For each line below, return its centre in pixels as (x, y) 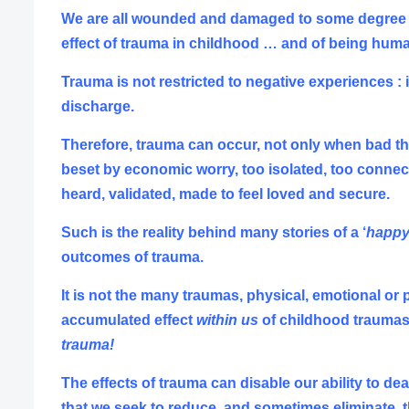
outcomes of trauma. (132, 257)
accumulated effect (129, 320)
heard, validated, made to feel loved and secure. (225, 194)
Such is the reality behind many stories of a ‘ (214, 232)
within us (227, 320)
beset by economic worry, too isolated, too (209, 169)
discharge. (98, 106)
